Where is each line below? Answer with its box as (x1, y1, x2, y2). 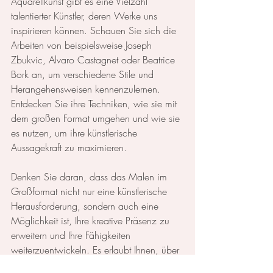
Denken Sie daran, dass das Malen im (11, 169, 170, 183)
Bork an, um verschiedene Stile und (11, 67, 157, 81)
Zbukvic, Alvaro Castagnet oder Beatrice (11, 52, 178, 66)
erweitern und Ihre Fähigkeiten (11, 228, 133, 242)
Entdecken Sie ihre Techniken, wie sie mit (11, 96, 180, 110)
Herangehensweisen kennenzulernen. (11, 82, 163, 96)
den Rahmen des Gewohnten (11, 257, 132, 271)
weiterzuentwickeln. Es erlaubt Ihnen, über (11, 243, 182, 257)
